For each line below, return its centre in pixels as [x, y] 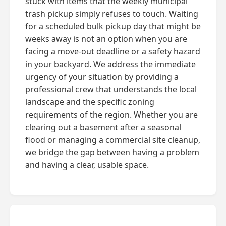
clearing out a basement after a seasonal [103, 127]
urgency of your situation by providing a [102, 76]
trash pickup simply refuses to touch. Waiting [112, 13]
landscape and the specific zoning [90, 102]
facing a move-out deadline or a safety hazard [113, 51]
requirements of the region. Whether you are [111, 114]
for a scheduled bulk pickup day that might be [113, 26]
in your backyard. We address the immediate [110, 64]
